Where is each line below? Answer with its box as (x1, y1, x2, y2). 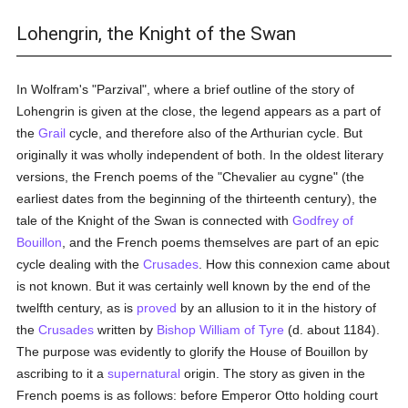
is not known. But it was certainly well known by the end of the (16, 279, 372, 293)
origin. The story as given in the (180, 366, 366, 381)
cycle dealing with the (16, 257, 144, 271)
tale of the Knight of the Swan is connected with (16, 213, 293, 228)
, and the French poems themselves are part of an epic (62, 235, 380, 250)
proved (137, 301, 178, 315)
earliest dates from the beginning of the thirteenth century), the (16, 191, 378, 206)
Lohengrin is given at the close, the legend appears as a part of (16, 104, 382, 118)
